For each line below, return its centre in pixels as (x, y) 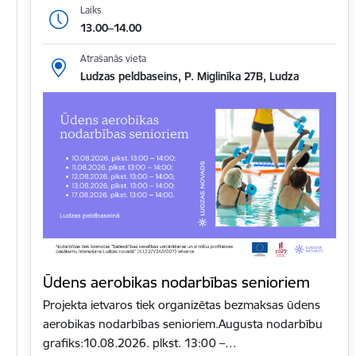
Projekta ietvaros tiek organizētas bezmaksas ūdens (182, 305)
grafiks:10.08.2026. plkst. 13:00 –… (140, 343)
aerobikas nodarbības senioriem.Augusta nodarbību (183, 324)
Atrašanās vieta (113, 58)
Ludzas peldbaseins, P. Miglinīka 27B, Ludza (189, 76)
